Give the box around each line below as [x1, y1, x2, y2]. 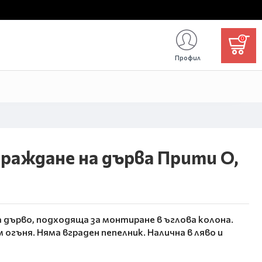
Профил [175, 53, 201, 61]
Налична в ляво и [147, 226, 223, 237]
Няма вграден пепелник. [37, 226, 147, 237]
